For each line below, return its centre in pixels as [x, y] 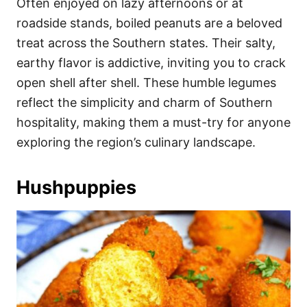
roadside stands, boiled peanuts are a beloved [149, 23]
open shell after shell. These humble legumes [146, 82]
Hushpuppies [76, 187]
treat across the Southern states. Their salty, [146, 42]
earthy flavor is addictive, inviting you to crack [151, 62]
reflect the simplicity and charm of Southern [145, 102]
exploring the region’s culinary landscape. [136, 142]
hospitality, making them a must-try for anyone [153, 122]
